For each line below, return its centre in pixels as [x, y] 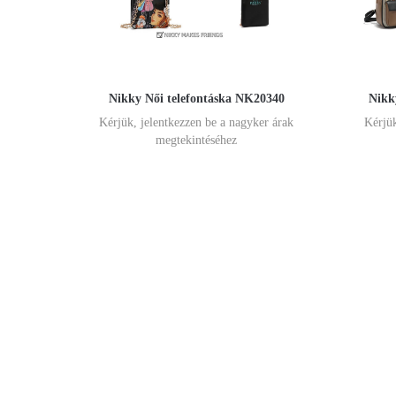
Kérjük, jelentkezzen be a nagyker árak [196, 123]
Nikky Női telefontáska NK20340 [196, 99]
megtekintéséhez [196, 141]
